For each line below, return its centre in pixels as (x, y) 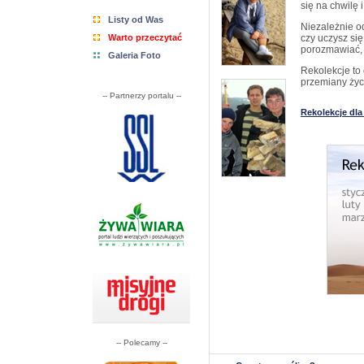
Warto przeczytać (145, 37)
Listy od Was (136, 19)
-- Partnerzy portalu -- (141, 95)
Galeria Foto (134, 55)
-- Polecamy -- (141, 342)
